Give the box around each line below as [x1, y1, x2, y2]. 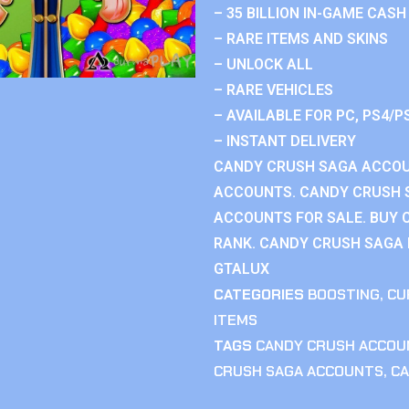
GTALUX [214, 260, 269, 278]
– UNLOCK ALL [214, 56, 313, 73]
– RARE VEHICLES [214, 81, 333, 99]
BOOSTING [308, 285, 380, 304]
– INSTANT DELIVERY [214, 132, 356, 150]
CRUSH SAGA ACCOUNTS [214, 362, 383, 381]
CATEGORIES [214, 285, 304, 304]
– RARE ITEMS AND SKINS [214, 30, 388, 47]
